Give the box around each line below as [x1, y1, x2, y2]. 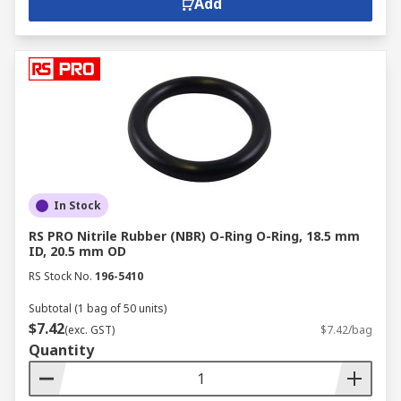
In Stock [54, 198, 101, 213]
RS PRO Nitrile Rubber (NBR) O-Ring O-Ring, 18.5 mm [29, 227, 360, 244]
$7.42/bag [320, 322, 372, 337]
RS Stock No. [29, 269, 92, 284]
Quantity [29, 340, 94, 360]
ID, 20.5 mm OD [29, 243, 126, 260]
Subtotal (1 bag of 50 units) [29, 301, 166, 316]
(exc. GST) [64, 322, 115, 337]
